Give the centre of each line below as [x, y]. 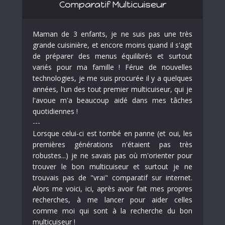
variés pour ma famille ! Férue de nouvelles [113, 67]
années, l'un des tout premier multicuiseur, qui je [113, 89]
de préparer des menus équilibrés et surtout [113, 56]
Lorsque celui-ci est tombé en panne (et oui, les [113, 133]
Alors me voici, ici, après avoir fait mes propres [113, 188]
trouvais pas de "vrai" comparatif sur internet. [113, 177]
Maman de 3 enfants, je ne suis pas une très [113, 34]
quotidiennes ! [55, 111]
